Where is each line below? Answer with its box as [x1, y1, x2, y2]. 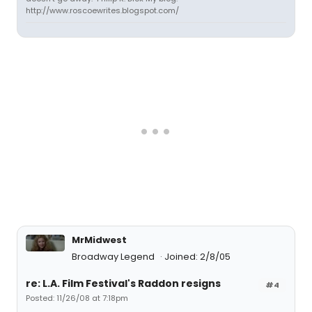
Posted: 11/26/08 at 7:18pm [26, 292, 128, 304]
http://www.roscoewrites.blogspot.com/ [26, 5, 179, 16]
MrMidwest [72, 233, 127, 247]
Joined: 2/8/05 [164, 250, 231, 263]
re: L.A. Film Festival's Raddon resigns [26, 276, 221, 290]
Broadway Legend [72, 250, 157, 263]
